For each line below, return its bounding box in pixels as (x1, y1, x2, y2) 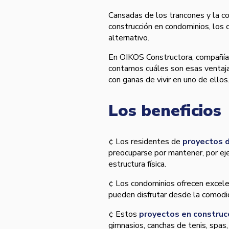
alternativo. (108, 32, 149, 44)
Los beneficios (108, 100, 221, 122)
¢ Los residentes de (108, 136, 182, 148)
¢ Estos (108, 209, 139, 220)
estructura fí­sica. (108, 158, 166, 170)
